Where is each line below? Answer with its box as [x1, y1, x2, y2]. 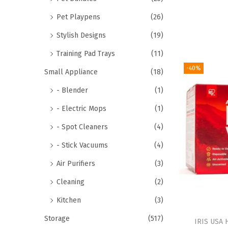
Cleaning [56, 178, 84, 186]
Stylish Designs [56, 31, 106, 40]
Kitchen [56, 196, 81, 205]
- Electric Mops [56, 104, 106, 113]
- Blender [56, 86, 88, 95]
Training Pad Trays [56, 49, 115, 58]
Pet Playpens [56, 13, 100, 21]
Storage [44, 214, 70, 223]
